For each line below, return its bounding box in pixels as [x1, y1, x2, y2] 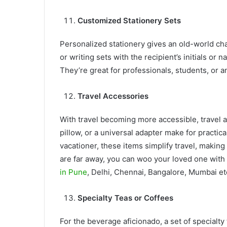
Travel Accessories [78, 91, 148, 101]
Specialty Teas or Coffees [78, 193, 173, 203]
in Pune [60, 167, 87, 177]
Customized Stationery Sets [78, 15, 181, 25]
